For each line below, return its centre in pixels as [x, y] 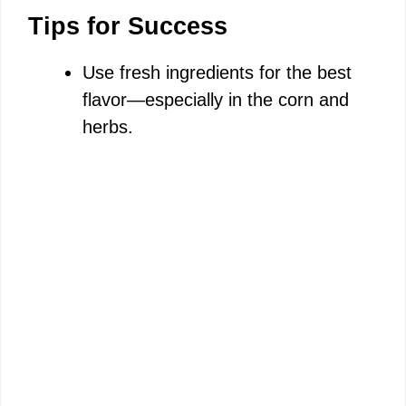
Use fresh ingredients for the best [217, 73]
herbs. [108, 127]
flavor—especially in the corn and [216, 100]
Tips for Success [128, 27]
